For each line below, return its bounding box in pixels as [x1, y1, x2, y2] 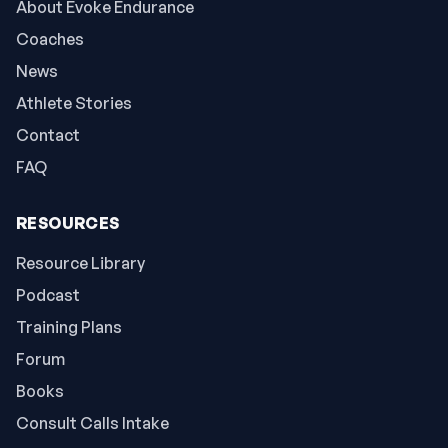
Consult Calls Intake [16, 412, 169, 433]
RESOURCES [16, 212, 120, 233]
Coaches [16, 28, 84, 49]
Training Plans [16, 316, 122, 337]
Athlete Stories [16, 92, 132, 113]
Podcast [16, 284, 80, 305]
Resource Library [16, 252, 145, 273]
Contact [16, 124, 80, 145]
